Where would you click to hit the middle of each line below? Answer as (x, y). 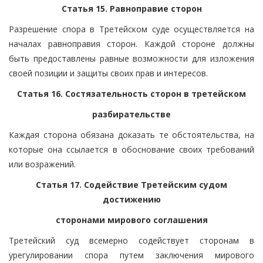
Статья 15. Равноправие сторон (131, 8)
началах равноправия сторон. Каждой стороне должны (131, 43)
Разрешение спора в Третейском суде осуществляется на (131, 29)
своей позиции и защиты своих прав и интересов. (108, 73)
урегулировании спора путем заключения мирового (131, 255)
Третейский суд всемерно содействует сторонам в (131, 240)
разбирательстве (131, 114)
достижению (131, 199)
